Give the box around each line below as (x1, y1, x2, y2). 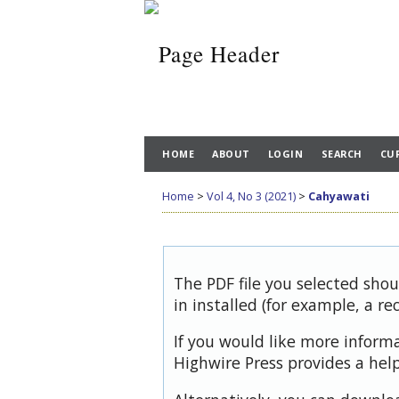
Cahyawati (308, 188, 370, 204)
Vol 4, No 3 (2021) (207, 188, 296, 204)
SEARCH (321, 147, 362, 160)
